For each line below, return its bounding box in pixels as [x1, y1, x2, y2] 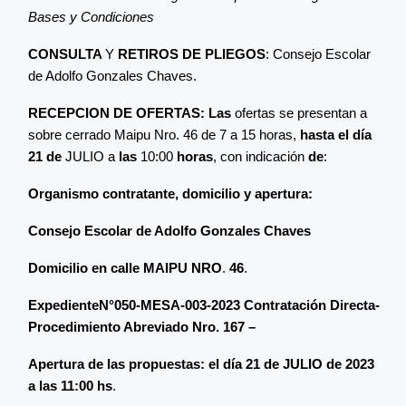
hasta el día [300, 126, 372, 142]
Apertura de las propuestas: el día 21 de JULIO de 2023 [28, 355, 374, 372]
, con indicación [213, 148, 308, 164]
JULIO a [65, 148, 119, 164]
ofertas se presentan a [235, 104, 367, 121]
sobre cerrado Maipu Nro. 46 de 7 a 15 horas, [28, 126, 300, 142]
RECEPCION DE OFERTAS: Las [28, 104, 235, 121]
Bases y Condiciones [28, 8, 158, 24]
